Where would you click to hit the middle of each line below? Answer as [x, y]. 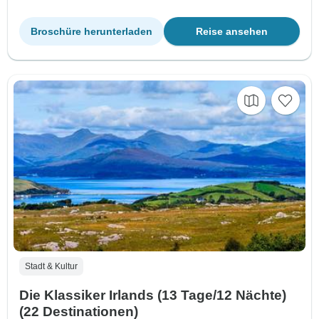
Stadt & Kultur [51, 266]
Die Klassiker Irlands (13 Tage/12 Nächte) [153, 295]
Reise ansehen [232, 32]
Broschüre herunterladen [91, 32]
